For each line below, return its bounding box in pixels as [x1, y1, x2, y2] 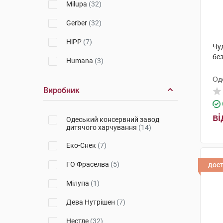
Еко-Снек [66, 141, 98, 149]
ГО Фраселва [66, 160, 111, 168]
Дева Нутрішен [66, 198, 116, 206]
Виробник [43, 86, 80, 95]
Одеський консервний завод [66, 115, 159, 123]
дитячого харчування [66, 123, 138, 131]
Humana [66, 57, 95, 65]
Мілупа [66, 179, 91, 187]
